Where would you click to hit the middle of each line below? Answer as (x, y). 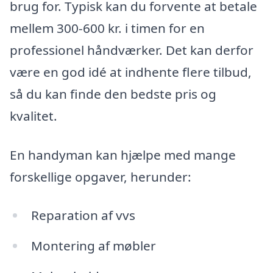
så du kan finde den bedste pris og (113, 94)
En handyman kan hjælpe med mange (123, 154)
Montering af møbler (93, 246)
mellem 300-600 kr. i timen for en (107, 28)
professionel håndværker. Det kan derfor (132, 50)
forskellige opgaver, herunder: (101, 176)
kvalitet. (34, 115)
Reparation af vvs (83, 215)
